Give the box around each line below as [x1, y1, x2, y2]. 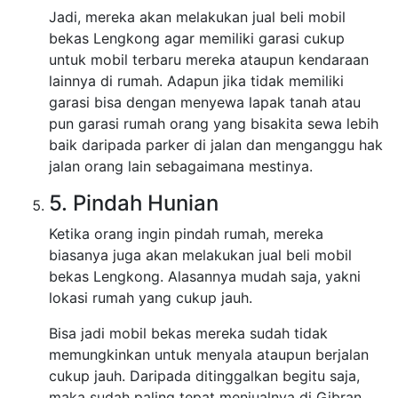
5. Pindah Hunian [49, 190, 219, 217]
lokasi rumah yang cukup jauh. [49, 289, 252, 307]
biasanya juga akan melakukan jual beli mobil [49, 246, 352, 265]
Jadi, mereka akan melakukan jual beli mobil [49, 8, 346, 27]
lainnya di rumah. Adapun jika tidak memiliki [49, 72, 344, 91]
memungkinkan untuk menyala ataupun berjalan [49, 346, 369, 364]
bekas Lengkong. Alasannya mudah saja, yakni [49, 267, 361, 286]
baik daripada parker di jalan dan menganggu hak [49, 136, 383, 155]
